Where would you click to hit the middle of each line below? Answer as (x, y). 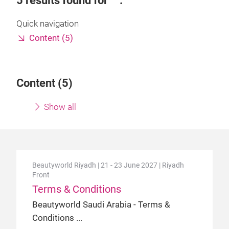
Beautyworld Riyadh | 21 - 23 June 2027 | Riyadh (108, 165)
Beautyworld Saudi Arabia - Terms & (101, 205)
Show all (60, 107)
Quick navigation (48, 24)
